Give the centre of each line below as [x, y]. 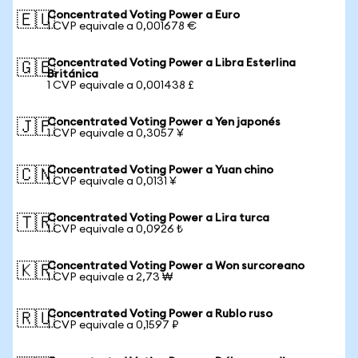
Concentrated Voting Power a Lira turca [158, 218]
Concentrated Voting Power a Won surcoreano [176, 266]
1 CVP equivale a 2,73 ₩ [110, 277]
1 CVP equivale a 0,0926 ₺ [115, 229]
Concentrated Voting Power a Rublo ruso [160, 314]
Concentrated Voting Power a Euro [143, 15]
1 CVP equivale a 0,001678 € [122, 26]
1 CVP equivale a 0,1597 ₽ [113, 325]
